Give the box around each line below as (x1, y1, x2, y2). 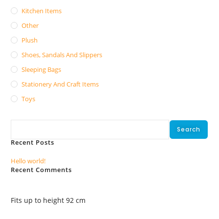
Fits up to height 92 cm (11, 196, 86, 205)
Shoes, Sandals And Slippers (22, 50, 103, 59)
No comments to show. (140, 184, 208, 193)
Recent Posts (11, 138, 55, 147)
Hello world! (11, 156, 46, 165)
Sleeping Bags (22, 65, 62, 74)
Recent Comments (11, 165, 72, 174)
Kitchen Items (22, 6, 62, 15)
